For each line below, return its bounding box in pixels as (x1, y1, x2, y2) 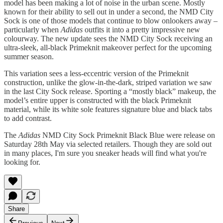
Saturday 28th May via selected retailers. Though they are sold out (4, 139, 212, 148)
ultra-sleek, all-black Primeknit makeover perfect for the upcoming (4, 43, 212, 52)
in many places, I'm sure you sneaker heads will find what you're (4, 148, 207, 157)
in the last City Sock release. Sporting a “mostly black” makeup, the (4, 87, 216, 96)
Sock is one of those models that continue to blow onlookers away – (4, 16, 218, 25)
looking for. (4, 157, 40, 166)
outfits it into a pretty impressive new (83, 25, 200, 34)
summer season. (4, 52, 54, 61)
